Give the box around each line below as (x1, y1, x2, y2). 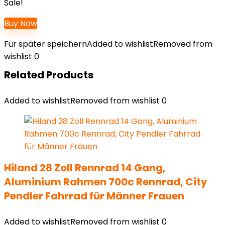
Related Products (4, 68, 93, 82)
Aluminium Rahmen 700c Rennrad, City (4, 175, 207, 189)
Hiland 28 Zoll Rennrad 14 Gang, (4, 161, 166, 175)
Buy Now (4, 18, 37, 29)
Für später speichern (4, 38, 87, 50)
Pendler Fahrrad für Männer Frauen (4, 189, 184, 203)
